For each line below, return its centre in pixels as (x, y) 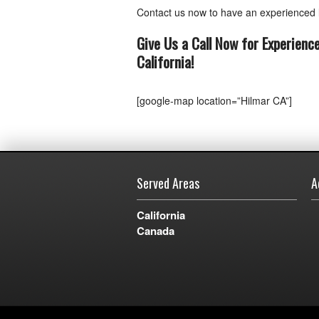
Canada (156, 231)
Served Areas (168, 183)
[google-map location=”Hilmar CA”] (214, 100)
